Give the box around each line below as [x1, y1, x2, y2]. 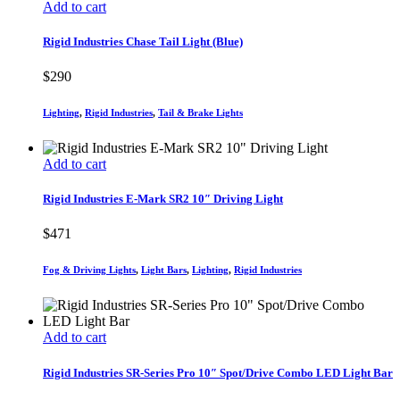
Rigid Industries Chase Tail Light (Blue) [43, 34, 243, 48]
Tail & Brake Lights [158, 107, 243, 119]
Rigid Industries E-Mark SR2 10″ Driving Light [43, 192, 283, 206]
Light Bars [141, 264, 187, 276]
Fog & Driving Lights [43, 264, 136, 276]
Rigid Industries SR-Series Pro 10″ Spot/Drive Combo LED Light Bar [43, 365, 393, 379]
